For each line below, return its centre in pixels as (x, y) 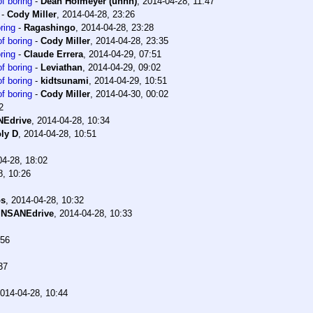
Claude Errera (53, 54)
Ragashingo (50, 28)
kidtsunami (65, 81)
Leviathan (61, 68)
